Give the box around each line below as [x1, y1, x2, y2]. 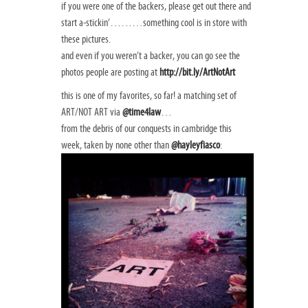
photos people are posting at [61, 66, 159, 79]
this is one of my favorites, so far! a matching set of [61, 89, 236, 102]
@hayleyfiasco [171, 139, 220, 152]
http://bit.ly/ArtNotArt [159, 66, 235, 79]
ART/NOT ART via [61, 106, 122, 119]
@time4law [122, 106, 161, 119]
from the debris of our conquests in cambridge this [61, 122, 232, 135]
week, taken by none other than [61, 139, 171, 152]
